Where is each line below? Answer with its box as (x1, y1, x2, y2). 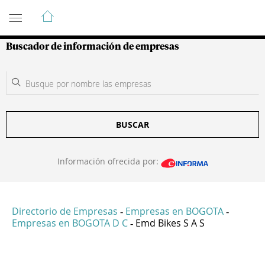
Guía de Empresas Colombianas (6, 4, 218, 18)
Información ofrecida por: (57, 156, 161, 167)
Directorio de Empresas (12, 205, 118, 218)
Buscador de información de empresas (6, 42, 179, 51)
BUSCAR (116, 119, 149, 130)
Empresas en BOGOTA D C (12, 216, 128, 230)
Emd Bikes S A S (135, 216, 205, 230)
